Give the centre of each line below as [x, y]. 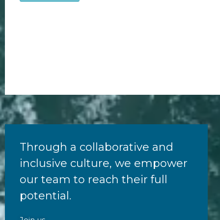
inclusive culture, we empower [104, 163]
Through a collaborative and [96, 147]
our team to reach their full [94, 179]
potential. [45, 195]
